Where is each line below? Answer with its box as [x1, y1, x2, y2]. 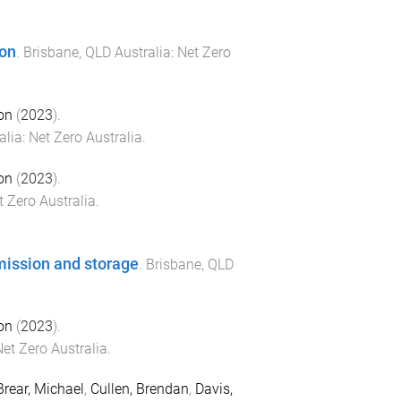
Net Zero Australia [28, 128, 142, 146]
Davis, [194, 380, 233, 398]
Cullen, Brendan [90, 380, 189, 398]
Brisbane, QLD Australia [22, 44, 171, 62]
